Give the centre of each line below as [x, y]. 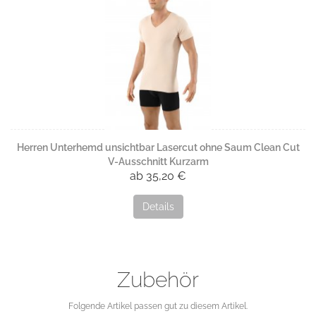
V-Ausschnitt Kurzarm [158, 162]
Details [158, 207]
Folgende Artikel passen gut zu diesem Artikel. [158, 306]
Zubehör [158, 280]
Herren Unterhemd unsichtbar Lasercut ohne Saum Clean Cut [158, 148]
